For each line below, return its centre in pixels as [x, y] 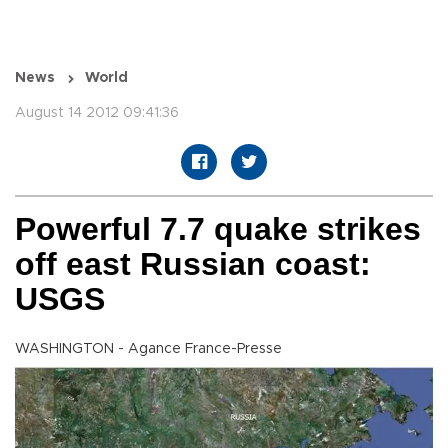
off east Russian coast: [193, 264]
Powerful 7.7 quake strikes [218, 229]
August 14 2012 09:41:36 [97, 113]
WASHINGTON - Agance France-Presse [148, 349]
